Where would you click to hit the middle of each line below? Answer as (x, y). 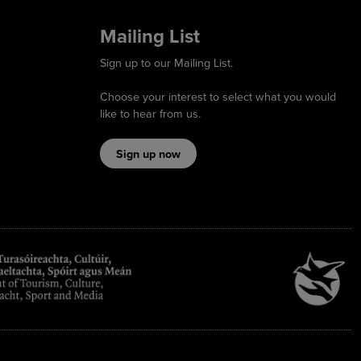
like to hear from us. (150, 114)
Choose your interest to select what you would (218, 97)
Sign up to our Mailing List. (166, 63)
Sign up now (148, 154)
